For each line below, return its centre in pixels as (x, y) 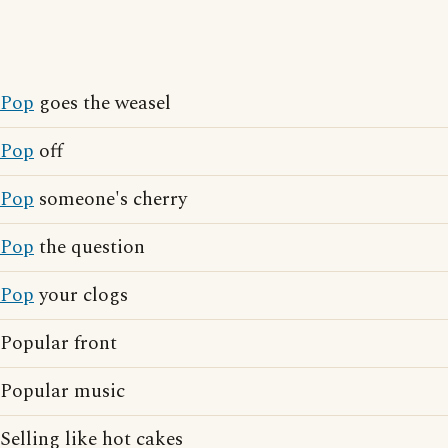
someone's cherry (110, 200)
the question (89, 248)
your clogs (81, 296)
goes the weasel (102, 104)
